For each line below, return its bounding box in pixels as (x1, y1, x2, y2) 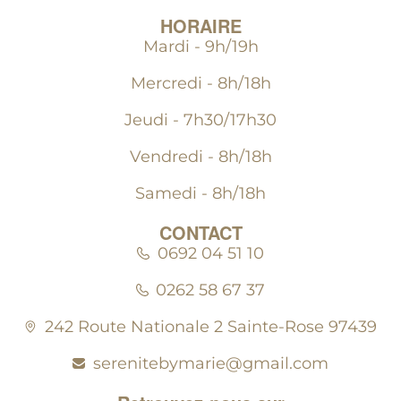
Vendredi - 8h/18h (129, 146, 272, 166)
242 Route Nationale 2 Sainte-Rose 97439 (44, 316, 377, 337)
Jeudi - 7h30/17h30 (124, 109, 277, 130)
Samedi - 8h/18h (135, 183, 266, 203)
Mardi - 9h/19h (142, 36, 259, 56)
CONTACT (158, 218, 243, 245)
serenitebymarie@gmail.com (92, 353, 328, 373)
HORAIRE (159, 12, 242, 38)
